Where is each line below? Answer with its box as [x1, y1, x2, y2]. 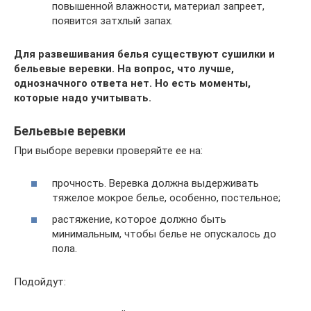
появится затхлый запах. [52, 15, 173, 27]
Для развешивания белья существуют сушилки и [14, 48, 275, 60]
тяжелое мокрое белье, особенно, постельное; [52, 191, 280, 204]
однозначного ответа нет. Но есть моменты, [14, 77, 251, 90]
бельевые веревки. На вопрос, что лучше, [14, 62, 234, 75]
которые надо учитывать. [14, 92, 151, 104]
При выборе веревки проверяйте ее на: [14, 144, 203, 157]
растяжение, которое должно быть [52, 213, 226, 226]
